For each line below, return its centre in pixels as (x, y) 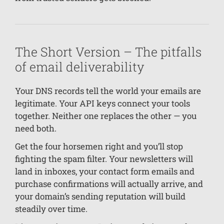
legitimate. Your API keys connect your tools (102, 103)
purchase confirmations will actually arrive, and (109, 183)
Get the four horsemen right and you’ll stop (99, 146)
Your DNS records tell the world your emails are (108, 90)
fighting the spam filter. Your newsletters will (104, 158)
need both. (36, 128)
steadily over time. (51, 208)
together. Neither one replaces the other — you (106, 115)
